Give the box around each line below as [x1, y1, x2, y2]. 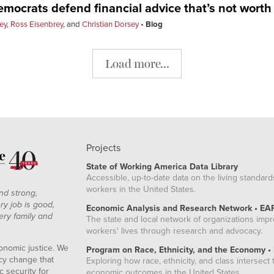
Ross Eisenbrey [10, 20, 63, 30]
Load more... [105, 55, 169, 71]
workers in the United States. [86, 183, 196, 194]
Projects [86, 141, 121, 154]
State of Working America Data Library [86, 161, 239, 172]
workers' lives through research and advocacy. [86, 225, 263, 236]
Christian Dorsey [82, 20, 139, 30]
